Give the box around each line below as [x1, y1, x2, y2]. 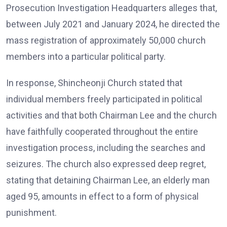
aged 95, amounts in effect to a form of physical [6, 191, 199, 202]
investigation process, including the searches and [6, 142, 205, 154]
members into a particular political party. [6, 51, 166, 62]
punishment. [6, 207, 57, 218]
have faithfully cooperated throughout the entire [6, 126, 198, 137]
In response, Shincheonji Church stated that [6, 78, 182, 89]
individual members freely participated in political [6, 94, 202, 105]
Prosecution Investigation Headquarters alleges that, [6, 3, 217, 14]
